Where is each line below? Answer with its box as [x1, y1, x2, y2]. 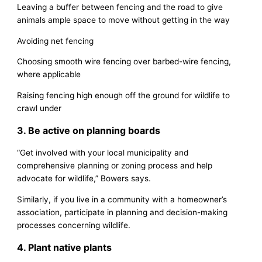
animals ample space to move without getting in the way [17, 15, 230, 25]
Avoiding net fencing [17, 36, 94, 46]
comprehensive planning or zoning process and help [17, 160, 213, 170]
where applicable [17, 70, 81, 80]
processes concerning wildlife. [17, 220, 131, 230]
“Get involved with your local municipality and [17, 147, 189, 157]
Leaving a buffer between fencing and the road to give [17, 2, 223, 12]
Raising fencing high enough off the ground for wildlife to [17, 90, 230, 100]
